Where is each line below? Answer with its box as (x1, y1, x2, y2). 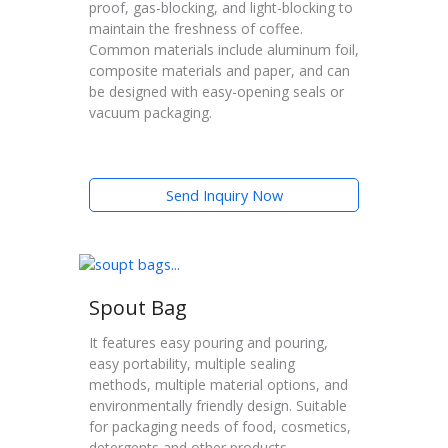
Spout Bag (89, 293, 187, 321)
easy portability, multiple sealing (89, 353, 295, 373)
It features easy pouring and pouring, (89, 332, 328, 352)
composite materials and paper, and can (89, 61, 350, 81)
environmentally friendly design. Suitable (89, 395, 347, 415)
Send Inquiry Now (165, 184, 283, 205)
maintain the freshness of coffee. (89, 19, 303, 39)
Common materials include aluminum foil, (89, 40, 359, 60)
